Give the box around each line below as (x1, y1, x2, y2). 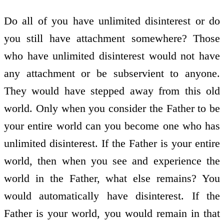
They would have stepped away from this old (4, 84, 220, 97)
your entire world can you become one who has (4, 119, 220, 132)
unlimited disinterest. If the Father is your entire (4, 136, 220, 149)
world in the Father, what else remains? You (4, 171, 220, 184)
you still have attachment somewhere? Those (4, 31, 220, 44)
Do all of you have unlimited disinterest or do (4, 14, 220, 27)
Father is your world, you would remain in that (4, 206, 220, 219)
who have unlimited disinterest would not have (4, 49, 220, 62)
